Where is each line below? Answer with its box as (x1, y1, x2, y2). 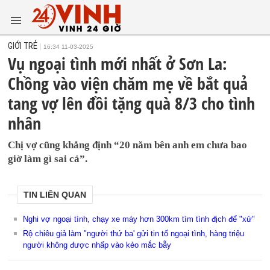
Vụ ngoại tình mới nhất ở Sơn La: (8, 52, 228, 75)
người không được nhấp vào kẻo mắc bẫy (23, 240, 172, 250)
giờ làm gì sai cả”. (8, 153, 88, 165)
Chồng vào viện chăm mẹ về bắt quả (8, 72, 248, 95)
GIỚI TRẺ (8, 41, 38, 51)
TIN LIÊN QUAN (24, 190, 87, 199)
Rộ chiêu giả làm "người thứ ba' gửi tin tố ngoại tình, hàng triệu (23, 229, 245, 238)
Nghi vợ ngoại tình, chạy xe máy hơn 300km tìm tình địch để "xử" (23, 215, 256, 224)
